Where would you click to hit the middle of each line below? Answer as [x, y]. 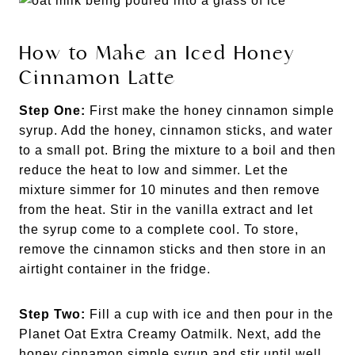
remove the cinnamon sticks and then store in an [173, 249]
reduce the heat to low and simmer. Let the [154, 170]
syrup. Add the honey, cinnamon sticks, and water [176, 130]
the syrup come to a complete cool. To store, [159, 229]
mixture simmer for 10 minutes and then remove [170, 189]
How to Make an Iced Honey [157, 53]
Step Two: [52, 314]
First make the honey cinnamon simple [210, 110]
